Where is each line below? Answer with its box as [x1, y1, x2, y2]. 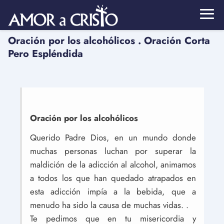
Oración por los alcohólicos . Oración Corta [8, 33, 210, 48]
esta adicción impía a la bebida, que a [30, 185, 196, 197]
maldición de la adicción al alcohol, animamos [30, 158, 196, 170]
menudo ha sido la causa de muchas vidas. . [30, 199, 188, 211]
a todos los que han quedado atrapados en [30, 172, 196, 184]
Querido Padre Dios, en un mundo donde [30, 131, 196, 143]
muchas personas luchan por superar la [30, 145, 196, 157]
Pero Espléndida [8, 46, 83, 61]
